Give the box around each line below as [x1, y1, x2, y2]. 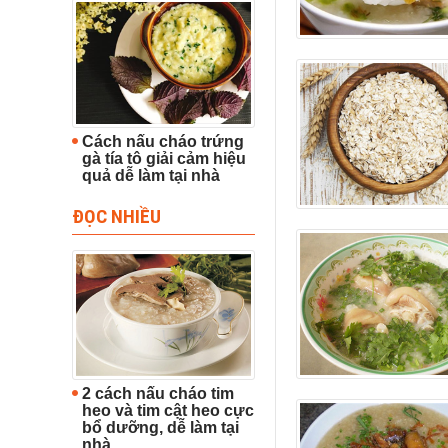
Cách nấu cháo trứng [82, 132, 244, 150]
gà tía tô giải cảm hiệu [82, 149, 246, 167]
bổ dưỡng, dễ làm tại [82, 418, 239, 436]
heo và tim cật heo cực [82, 401, 254, 419]
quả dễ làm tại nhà [82, 166, 220, 184]
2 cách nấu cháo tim [82, 384, 234, 402]
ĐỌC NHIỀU [72, 203, 161, 228]
